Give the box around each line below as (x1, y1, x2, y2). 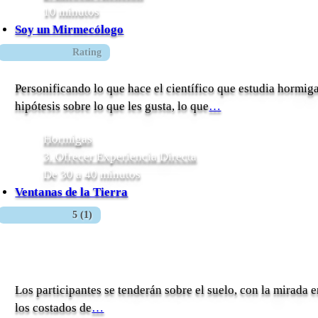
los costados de (15, 301, 92, 315)
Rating (72, 46, 102, 57)
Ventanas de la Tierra (15, 185, 128, 199)
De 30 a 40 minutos (43, 167, 141, 181)
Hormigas (43, 131, 93, 146)
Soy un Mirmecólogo (15, 22, 124, 36)
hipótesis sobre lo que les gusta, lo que (15, 99, 209, 114)
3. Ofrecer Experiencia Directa (43, 149, 197, 163)
